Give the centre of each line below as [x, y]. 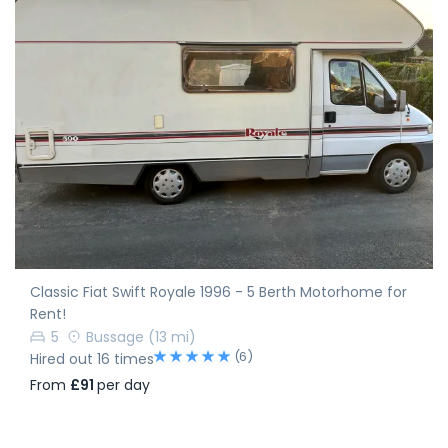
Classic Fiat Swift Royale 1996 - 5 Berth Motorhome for [218, 291]
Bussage [115, 336]
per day [123, 384]
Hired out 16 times [92, 358]
